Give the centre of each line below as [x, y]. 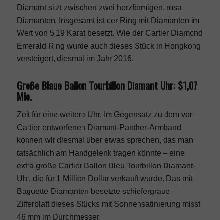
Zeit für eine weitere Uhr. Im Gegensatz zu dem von [105, 114]
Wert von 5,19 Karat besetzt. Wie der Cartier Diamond [110, 33]
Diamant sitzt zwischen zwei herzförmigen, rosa [99, 8]
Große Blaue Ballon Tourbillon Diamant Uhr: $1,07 [107, 86]
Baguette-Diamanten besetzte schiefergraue [93, 191]
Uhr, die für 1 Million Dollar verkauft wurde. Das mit [104, 178]
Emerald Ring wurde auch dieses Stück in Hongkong [109, 46]
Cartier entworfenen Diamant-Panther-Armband [99, 127]
